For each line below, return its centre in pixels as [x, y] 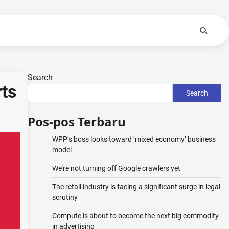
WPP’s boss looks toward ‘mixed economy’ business [134, 139]
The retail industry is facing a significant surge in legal [136, 187]
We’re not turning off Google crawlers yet [116, 168]
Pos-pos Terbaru [76, 121]
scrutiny [65, 197]
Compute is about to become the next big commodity [135, 216]
